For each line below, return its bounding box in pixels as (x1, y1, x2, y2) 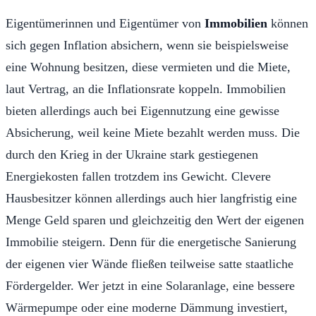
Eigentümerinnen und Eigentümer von (6, 16, 205, 30)
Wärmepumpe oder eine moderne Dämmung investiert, (6, 300, 288, 315)
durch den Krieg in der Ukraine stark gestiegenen (6, 147, 258, 162)
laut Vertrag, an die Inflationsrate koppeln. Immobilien (6, 81, 286, 96)
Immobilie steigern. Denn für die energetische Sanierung (6, 234, 296, 249)
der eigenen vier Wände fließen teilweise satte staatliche (6, 256, 293, 271)
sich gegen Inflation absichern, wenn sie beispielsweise (6, 37, 288, 52)
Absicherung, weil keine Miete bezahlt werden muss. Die (6, 125, 300, 140)
